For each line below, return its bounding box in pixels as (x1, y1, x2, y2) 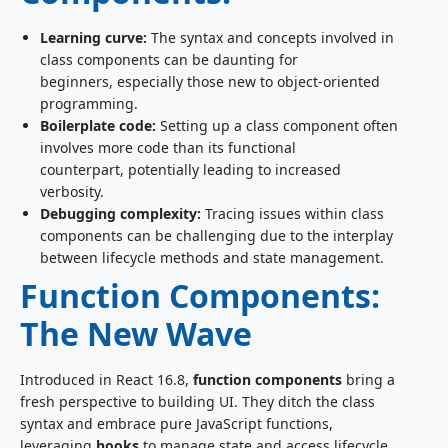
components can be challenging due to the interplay (40, 226, 393, 246)
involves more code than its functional (40, 138, 296, 158)
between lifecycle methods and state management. (40, 248, 384, 268)
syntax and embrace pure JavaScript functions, (20, 414, 333, 434)
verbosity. (40, 182, 104, 202)
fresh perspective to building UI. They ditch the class (20, 392, 375, 412)
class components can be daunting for (40, 50, 298, 70)
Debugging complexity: (40, 204, 201, 224)
